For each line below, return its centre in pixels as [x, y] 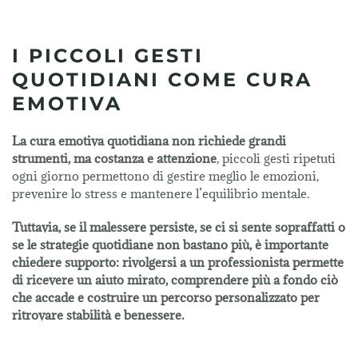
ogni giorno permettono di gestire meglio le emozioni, [165, 176]
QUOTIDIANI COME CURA [162, 80]
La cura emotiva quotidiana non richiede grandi [149, 141]
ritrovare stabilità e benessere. [98, 315]
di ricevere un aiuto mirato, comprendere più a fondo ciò [175, 280]
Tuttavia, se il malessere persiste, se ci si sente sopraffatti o [179, 227]
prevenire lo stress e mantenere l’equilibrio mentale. [162, 194]
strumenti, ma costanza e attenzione [114, 159]
